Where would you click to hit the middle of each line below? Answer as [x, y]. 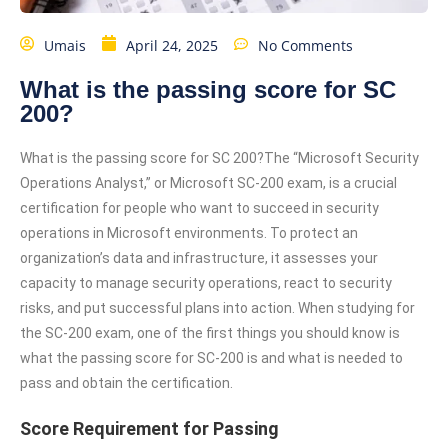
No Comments [305, 45]
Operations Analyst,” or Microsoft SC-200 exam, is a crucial [208, 182]
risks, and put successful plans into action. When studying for [217, 307]
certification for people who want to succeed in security [199, 207]
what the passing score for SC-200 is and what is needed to [211, 357]
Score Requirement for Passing [149, 428]
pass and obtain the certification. [126, 382]
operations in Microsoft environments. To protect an [189, 232]
